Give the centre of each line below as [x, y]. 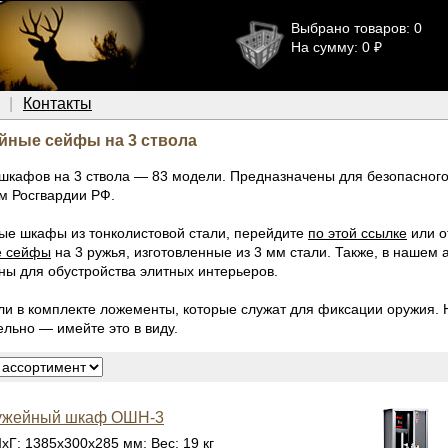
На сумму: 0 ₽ [336, 47]
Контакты [57, 103]
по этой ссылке [357, 233]
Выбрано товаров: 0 [356, 28]
